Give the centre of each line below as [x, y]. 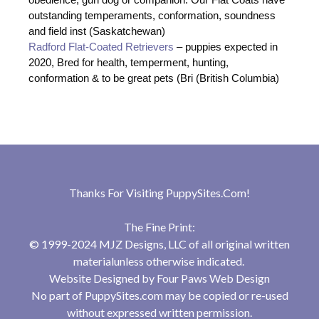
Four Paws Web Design [213, 278]
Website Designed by [103, 278]
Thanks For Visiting [117, 193]
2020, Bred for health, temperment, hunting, [129, 62]
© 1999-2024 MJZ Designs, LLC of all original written [159, 244]
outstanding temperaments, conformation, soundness [152, 15]
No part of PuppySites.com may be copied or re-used [159, 296]
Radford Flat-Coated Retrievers [101, 46]
